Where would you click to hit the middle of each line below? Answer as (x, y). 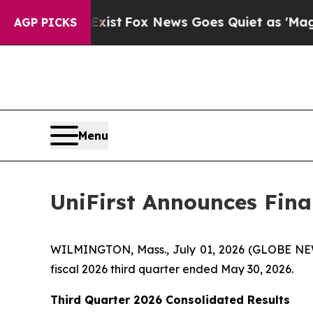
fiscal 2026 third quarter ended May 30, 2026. (172, 269)
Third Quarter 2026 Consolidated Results (170, 300)
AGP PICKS (45, 22)
